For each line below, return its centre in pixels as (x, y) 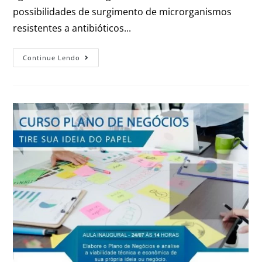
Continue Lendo (52, 57)
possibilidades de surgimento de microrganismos (123, 11)
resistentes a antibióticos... (72, 28)
